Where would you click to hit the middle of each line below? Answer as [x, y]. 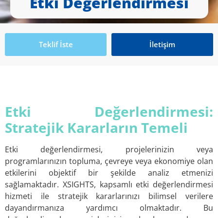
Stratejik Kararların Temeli [96, 127]
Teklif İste [56, 44]
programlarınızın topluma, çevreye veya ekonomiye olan [109, 161]
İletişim [162, 44]
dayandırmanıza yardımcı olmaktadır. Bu [109, 208]
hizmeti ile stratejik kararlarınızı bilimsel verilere [109, 196]
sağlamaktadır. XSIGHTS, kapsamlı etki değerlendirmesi [109, 184]
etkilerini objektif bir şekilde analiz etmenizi [109, 173]
